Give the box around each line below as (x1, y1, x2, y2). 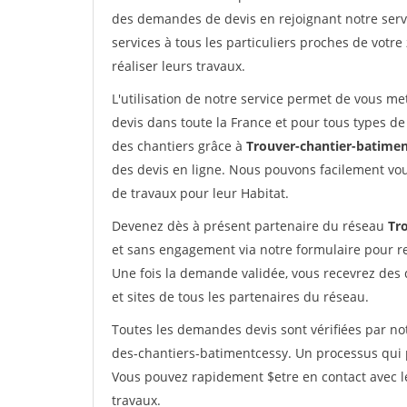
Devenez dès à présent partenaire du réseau (112, 217, 388, 234)
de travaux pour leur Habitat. (112, 184, 289, 202)
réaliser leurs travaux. (112, 57, 245, 74)
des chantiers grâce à (112, 137, 246, 154)
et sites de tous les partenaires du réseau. (112, 288, 369, 305)
